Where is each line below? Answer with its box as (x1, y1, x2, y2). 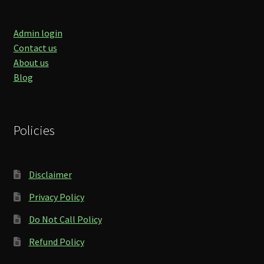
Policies (13, 121, 55, 138)
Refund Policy (28, 236, 84, 248)
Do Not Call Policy (28, 213, 102, 226)
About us (13, 56, 49, 68)
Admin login (13, 27, 62, 39)
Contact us (13, 41, 57, 54)
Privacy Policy (28, 191, 84, 203)
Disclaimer (28, 169, 72, 181)
